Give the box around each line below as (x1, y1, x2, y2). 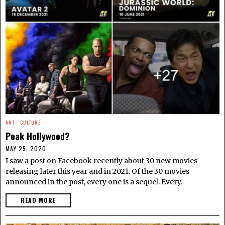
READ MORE (21, 195, 56, 204)
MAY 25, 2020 (6, 144, 46, 153)
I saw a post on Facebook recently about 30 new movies (6, 156, 197, 165)
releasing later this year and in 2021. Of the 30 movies (6, 166, 189, 176)
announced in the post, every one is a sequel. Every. (6, 177, 182, 186)
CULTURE (20, 118, 41, 126)
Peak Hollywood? (6, 129, 70, 143)
